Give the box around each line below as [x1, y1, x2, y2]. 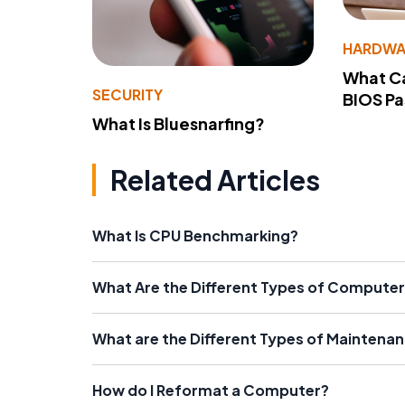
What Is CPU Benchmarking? [92, 226, 298, 246]
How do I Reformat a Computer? [92, 381, 329, 400]
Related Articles [110, 163, 320, 198]
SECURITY [92, 85, 163, 105]
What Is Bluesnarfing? [92, 113, 265, 135]
